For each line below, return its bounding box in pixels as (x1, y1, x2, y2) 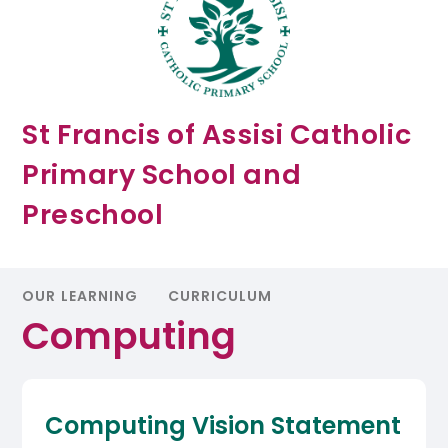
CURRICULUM (168, 286, 273, 307)
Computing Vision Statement (44, 409, 401, 443)
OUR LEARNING (22, 286, 138, 307)
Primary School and (22, 156, 302, 194)
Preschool (22, 196, 164, 234)
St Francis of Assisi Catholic (22, 116, 412, 154)
